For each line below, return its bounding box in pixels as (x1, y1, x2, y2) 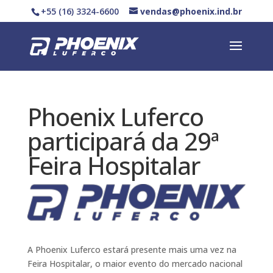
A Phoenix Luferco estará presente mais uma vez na (27, 243, 236, 255)
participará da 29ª (27, 124, 219, 158)
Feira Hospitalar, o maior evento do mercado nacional (27, 257, 243, 269)
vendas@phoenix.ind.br (140, 5, 242, 17)
